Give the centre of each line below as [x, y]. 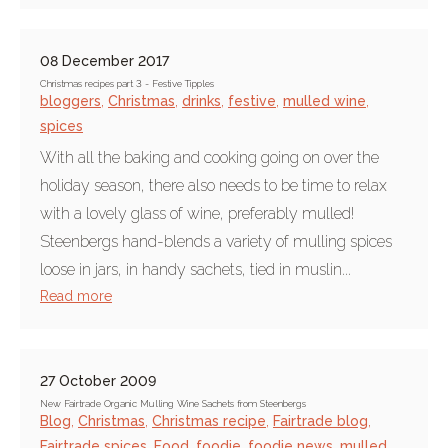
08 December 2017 [104, 61]
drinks [201, 101]
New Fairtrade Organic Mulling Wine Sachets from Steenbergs [173, 403]
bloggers [70, 101]
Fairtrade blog [320, 421]
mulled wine [324, 101]
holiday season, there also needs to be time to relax [213, 185]
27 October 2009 [98, 381]
